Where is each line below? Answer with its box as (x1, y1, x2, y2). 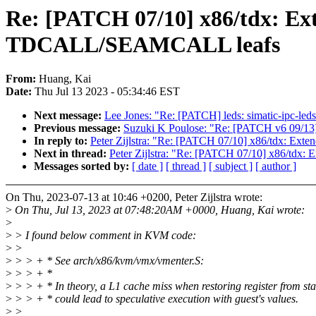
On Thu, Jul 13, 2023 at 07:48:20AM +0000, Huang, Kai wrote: (12, 204, 305, 217)
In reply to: (34, 135, 90, 147)
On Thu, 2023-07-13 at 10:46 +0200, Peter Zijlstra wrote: (6, 191, 262, 204)
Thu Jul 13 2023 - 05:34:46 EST (35, 85, 180, 98)
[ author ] (255, 160, 296, 173)
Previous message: (34, 122, 123, 135)
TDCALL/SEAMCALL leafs (6, 32, 280, 57)
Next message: (34, 109, 104, 122)
